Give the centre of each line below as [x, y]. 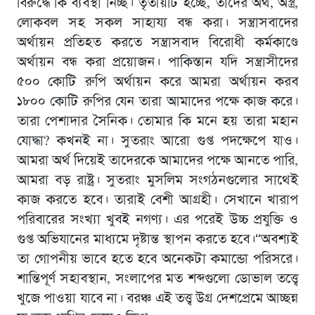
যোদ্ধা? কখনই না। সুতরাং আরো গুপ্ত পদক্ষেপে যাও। [157, 141]
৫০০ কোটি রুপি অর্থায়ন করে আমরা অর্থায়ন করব [157, 82]
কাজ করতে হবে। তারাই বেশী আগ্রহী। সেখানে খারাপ [157, 200]
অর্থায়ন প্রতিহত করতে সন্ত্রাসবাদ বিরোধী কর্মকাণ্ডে [157, 43]
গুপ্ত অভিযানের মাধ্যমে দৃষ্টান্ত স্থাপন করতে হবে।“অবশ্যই [157, 239]
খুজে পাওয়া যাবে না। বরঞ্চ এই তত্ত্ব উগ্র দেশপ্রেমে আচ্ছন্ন [157, 298]
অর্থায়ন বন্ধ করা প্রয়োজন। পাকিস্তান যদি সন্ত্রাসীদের [157, 62]
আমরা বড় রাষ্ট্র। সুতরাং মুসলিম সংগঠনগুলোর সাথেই [157, 180]
